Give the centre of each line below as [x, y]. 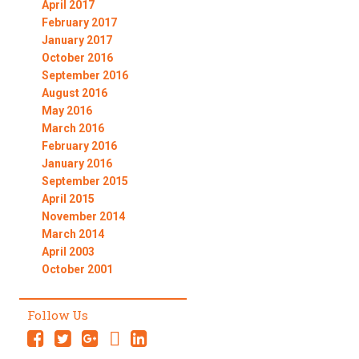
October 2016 [77, 58]
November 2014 [83, 217]
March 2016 [73, 129]
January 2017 [77, 40]
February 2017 [79, 23]
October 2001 [77, 270]
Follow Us [58, 315]
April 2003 [68, 252]
